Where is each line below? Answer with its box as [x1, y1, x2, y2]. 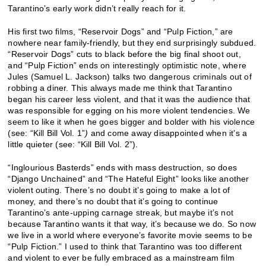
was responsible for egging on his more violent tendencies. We [8, 105, 251, 115]
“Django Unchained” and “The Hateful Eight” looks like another [8, 173, 249, 183]
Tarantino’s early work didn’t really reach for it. [8, 3, 186, 13]
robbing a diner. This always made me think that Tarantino [8, 83, 232, 93]
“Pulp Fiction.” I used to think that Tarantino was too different [8, 241, 242, 251]
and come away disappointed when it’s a [90, 128, 248, 138]
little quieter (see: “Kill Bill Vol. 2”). [8, 139, 138, 149]
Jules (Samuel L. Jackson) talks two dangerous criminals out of [8, 71, 252, 81]
